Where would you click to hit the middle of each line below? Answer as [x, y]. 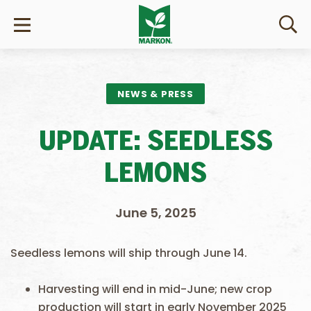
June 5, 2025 [155, 213]
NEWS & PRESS [155, 94]
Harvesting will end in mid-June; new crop [155, 289]
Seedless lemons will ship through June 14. [129, 253]
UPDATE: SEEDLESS [155, 143]
